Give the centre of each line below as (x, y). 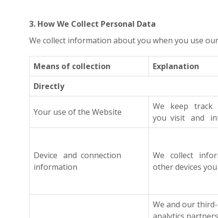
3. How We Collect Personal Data (92, 24)
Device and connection (77, 155)
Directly (49, 86)
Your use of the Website (78, 112)
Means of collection (72, 66)
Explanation (176, 66)
